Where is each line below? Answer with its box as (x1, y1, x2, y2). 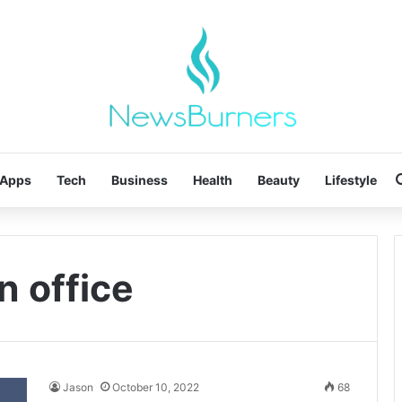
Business (110, 171, 168, 188)
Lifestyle (324, 171, 377, 188)
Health (192, 171, 232, 188)
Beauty (257, 171, 300, 188)
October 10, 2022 (112, 380, 199, 394)
